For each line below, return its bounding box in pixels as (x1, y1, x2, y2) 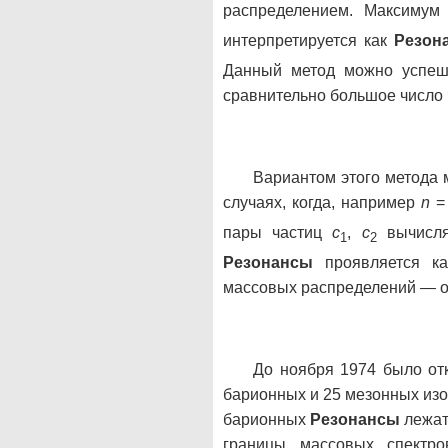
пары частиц (223, 224, 333, 242)
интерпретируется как (223, 31, 395, 49)
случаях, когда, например (223, 193, 421, 211)
